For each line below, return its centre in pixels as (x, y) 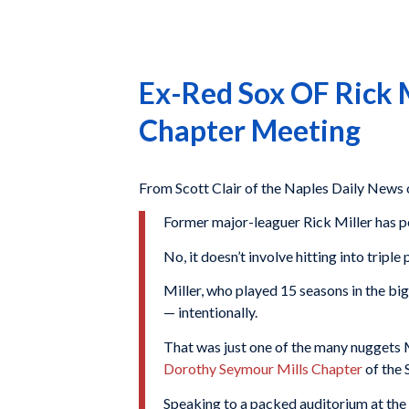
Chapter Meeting (250, 130)
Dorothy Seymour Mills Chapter (263, 368)
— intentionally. (210, 312)
